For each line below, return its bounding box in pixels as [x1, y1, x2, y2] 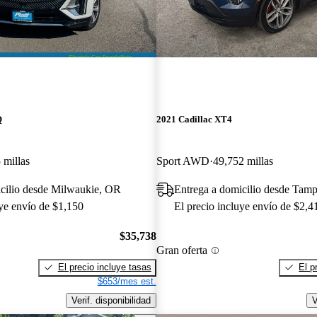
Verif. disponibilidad [71, 294, 151, 306]
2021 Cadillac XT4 [156, 114, 232, 125]
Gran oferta [156, 244, 207, 257]
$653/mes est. [97, 275, 156, 287]
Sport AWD [156, 155, 209, 168]
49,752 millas [212, 155, 273, 168]
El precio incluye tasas [57, 261, 151, 272]
